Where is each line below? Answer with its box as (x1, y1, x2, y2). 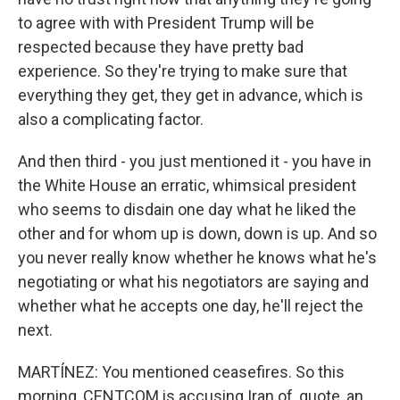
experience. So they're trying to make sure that (18, 62, 347, 80)
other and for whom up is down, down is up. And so (18, 224, 377, 243)
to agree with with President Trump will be (18, 13, 314, 32)
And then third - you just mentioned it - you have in (18, 152, 371, 171)
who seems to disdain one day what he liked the (18, 200, 356, 219)
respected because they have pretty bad (18, 37, 304, 56)
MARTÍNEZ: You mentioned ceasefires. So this (18, 362, 345, 381)
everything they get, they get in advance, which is (18, 86, 363, 104)
